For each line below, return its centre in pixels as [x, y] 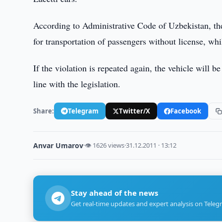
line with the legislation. [77, 84]
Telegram [83, 111]
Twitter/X [135, 111]
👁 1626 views [105, 145]
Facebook [186, 111]
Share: [44, 111]
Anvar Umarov [58, 145]
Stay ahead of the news [115, 193]
